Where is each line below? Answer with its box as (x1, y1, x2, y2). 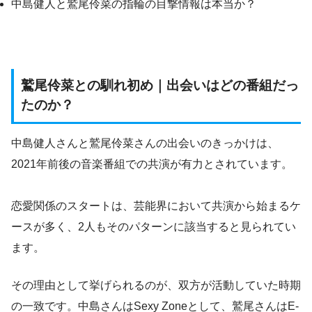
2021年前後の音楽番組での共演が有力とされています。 (11, 158, 292, 171)
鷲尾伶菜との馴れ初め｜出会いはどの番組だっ (21, 77, 299, 93)
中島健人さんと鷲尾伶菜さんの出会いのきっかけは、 (11, 137, 279, 150)
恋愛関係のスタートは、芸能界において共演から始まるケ (11, 200, 301, 212)
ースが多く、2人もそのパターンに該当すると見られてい (11, 221, 296, 233)
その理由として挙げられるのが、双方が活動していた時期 (11, 279, 301, 292)
